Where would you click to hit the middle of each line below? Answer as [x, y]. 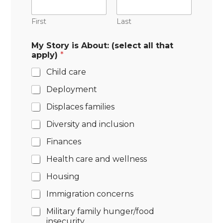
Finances [64, 142]
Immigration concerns [90, 194]
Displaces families [81, 107]
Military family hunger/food [101, 211]
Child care [66, 72]
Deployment [72, 89]
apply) [46, 55]
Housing [63, 176]
